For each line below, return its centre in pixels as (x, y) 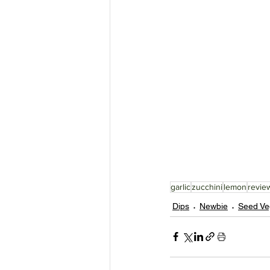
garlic (181, 187)
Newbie (214, 206)
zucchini (207, 187)
